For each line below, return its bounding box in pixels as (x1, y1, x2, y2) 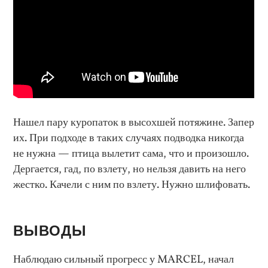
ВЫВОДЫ (13, 222, 87, 239)
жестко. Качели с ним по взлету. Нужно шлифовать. (13, 176, 251, 193)
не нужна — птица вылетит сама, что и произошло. (13, 145, 249, 162)
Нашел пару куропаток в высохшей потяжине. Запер (13, 114, 255, 130)
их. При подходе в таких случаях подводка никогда (13, 130, 245, 146)
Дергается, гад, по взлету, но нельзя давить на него (13, 161, 246, 177)
